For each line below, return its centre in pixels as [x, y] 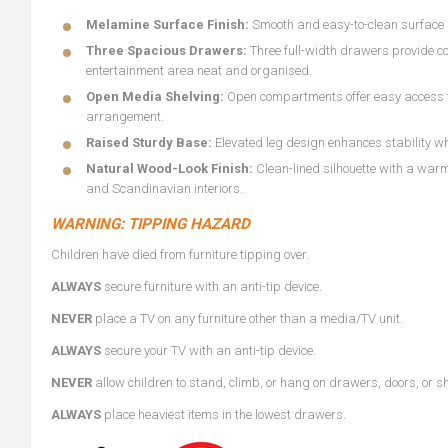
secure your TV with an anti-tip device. [210, 350]
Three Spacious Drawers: [168, 50]
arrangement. [125, 116]
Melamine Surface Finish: [169, 24]
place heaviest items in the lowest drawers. [223, 414]
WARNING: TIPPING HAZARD [150, 224]
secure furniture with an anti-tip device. [211, 286]
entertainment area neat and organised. [199, 70]
